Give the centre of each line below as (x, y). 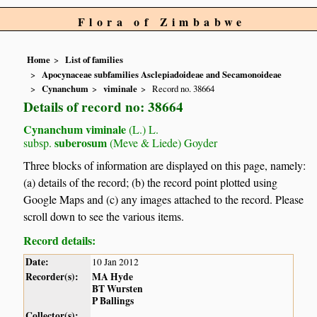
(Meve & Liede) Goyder (162, 142)
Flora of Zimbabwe (162, 22)
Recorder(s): (52, 277)
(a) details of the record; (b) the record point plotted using (151, 183)
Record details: (60, 241)
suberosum (80, 142)
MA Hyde (113, 277)
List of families (94, 60)
